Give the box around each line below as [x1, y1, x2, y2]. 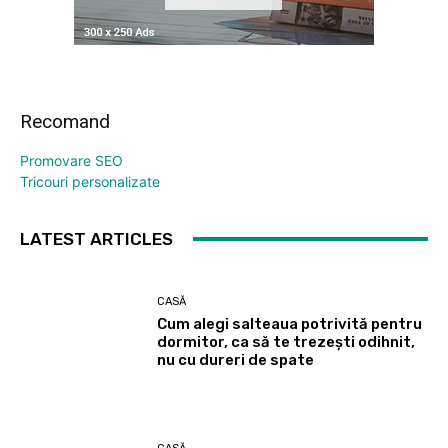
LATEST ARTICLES [20, 228, 173, 249]
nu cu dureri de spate [157, 351, 315, 370]
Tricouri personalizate [20, 172, 160, 190]
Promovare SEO [20, 151, 123, 169]
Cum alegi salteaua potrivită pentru [157, 315, 423, 334]
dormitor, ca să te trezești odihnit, [157, 333, 416, 352]
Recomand [20, 109, 110, 133]
